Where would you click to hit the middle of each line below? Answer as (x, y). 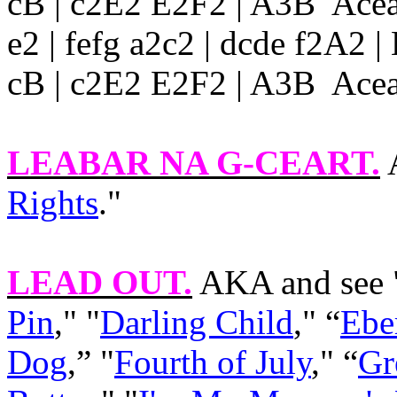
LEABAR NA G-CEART (189, 163)
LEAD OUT (95, 282)
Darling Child (197, 322)
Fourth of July (213, 362)
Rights (53, 202)
